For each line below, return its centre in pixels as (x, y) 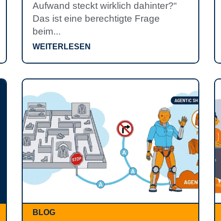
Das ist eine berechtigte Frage (96, 18)
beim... (47, 31)
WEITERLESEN (62, 47)
